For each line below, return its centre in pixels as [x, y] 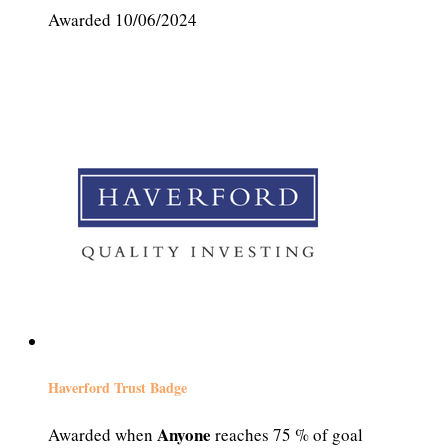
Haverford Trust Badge [117, 387]
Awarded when [102, 434]
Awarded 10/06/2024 [122, 20]
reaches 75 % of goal [287, 434]
